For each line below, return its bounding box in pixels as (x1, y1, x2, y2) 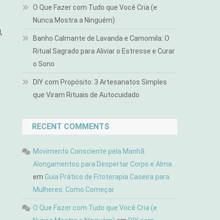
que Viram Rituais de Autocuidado (33, 91, 140, 99)
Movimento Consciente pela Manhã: (33, 147, 146, 155)
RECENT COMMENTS (32, 122, 110, 131)
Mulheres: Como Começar (33, 186, 115, 193)
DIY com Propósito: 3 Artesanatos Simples (33, 78, 167, 86)
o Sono (33, 60, 55, 68)
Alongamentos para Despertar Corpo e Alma (33, 160, 172, 168)
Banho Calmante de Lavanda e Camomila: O (33, 34, 170, 42)
